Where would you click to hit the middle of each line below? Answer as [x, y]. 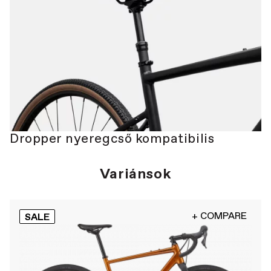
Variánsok [135, 174]
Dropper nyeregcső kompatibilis [112, 139]
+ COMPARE [219, 216]
